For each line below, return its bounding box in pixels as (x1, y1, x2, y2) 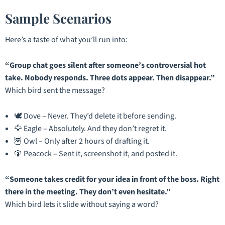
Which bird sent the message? (5, 85, 105, 96)
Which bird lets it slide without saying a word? (5, 199, 159, 210)
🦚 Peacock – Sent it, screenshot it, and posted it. (14, 148, 177, 160)
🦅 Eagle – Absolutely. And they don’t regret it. (14, 123, 167, 135)
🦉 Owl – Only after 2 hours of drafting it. (14, 136, 150, 147)
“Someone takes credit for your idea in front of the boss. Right (5, 174, 219, 185)
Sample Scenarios (5, 9, 111, 27)
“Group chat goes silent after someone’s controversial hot (5, 60, 206, 71)
